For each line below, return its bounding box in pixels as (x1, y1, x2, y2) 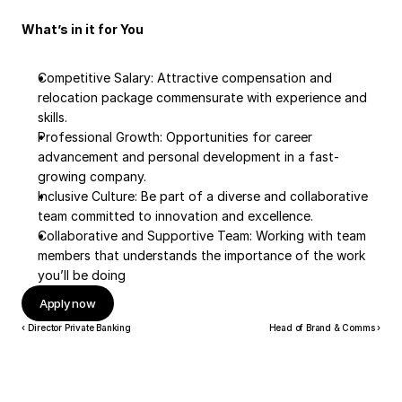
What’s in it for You (22, 22, 144, 37)
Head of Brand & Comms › (268, 322, 380, 333)
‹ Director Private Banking (22, 322, 131, 333)
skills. (38, 109, 67, 125)
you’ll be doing (38, 267, 126, 283)
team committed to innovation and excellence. (38, 208, 313, 223)
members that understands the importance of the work (38, 248, 365, 263)
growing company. (38, 169, 146, 184)
